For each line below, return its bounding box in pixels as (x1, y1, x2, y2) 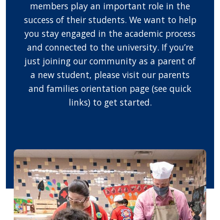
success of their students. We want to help (24, 14, 196, 26)
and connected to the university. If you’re (27, 41, 193, 54)
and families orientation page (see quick (28, 82, 192, 95)
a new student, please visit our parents (30, 69, 190, 81)
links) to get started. (68, 96, 152, 109)
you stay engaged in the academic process (25, 27, 195, 40)
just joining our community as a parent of (25, 55, 195, 67)
